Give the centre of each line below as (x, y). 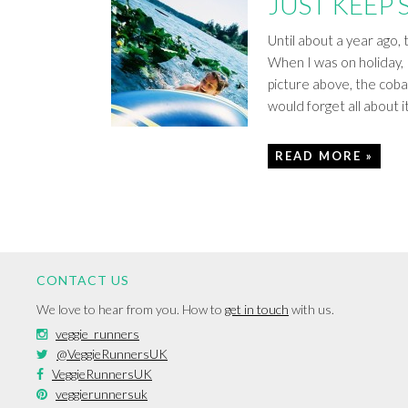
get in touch (257, 309)
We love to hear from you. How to (131, 309)
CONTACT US (83, 280)
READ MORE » (324, 156)
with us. (311, 309)
